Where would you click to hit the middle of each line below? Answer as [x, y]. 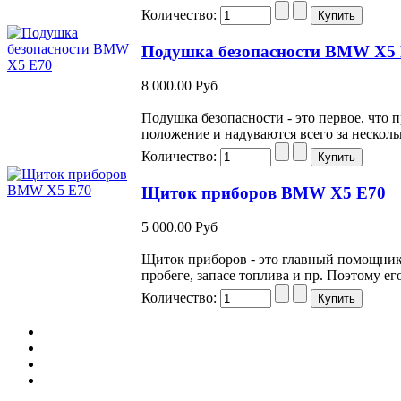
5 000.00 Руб [179, 227]
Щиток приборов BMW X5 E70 [264, 192]
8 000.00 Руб [179, 86]
